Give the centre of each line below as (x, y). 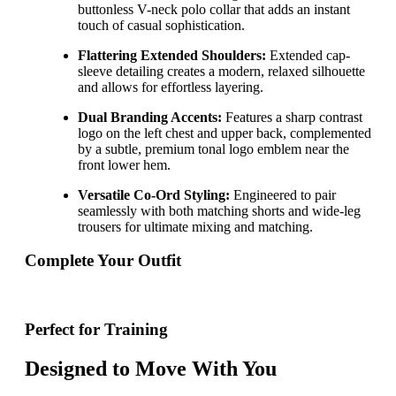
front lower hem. (124, 164)
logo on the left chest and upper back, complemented (225, 133)
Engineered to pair (283, 194)
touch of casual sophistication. (161, 25)
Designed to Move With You (151, 368)
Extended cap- (308, 55)
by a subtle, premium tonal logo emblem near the (213, 148)
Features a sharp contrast (292, 117)
